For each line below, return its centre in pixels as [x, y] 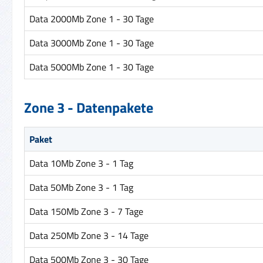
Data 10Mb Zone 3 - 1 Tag [81, 163]
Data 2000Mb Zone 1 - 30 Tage [92, 18]
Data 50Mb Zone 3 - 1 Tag [81, 187]
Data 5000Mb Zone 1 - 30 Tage [92, 67]
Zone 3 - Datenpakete [89, 107]
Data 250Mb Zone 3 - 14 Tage [89, 235]
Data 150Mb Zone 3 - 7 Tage [86, 211]
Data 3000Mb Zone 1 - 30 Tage [92, 43]
